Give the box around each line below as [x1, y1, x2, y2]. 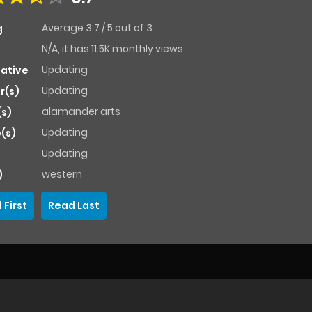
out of [115, 21, 146, 36]
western [42, 167, 82, 182]
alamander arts [42, 104, 120, 119]
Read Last [48, 198, 100, 213]
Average [42, 21, 86, 36]
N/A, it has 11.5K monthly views [42, 42, 183, 56]
